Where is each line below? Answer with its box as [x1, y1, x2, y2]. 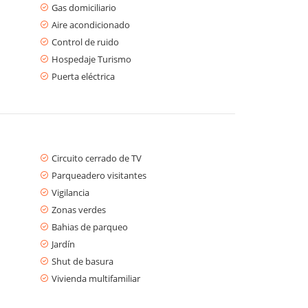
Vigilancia [52, 186, 89, 199]
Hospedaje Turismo [52, 52, 131, 65]
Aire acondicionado [52, 18, 130, 31]
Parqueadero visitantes [52, 168, 146, 181]
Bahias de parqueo [52, 220, 128, 233]
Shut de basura [52, 254, 113, 267]
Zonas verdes [52, 203, 106, 216]
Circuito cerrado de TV [52, 151, 142, 164]
